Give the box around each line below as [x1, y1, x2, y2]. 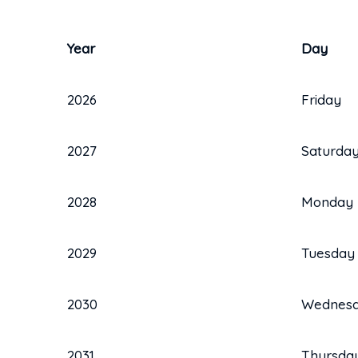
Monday [300, 193, 353, 210]
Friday [300, 90, 341, 108]
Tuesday [300, 244, 355, 261]
